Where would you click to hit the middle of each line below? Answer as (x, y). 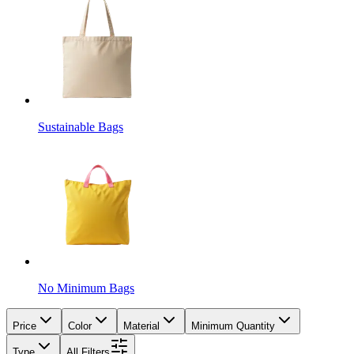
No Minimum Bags (86, 288)
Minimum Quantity (233, 326)
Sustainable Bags (81, 126)
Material (141, 326)
